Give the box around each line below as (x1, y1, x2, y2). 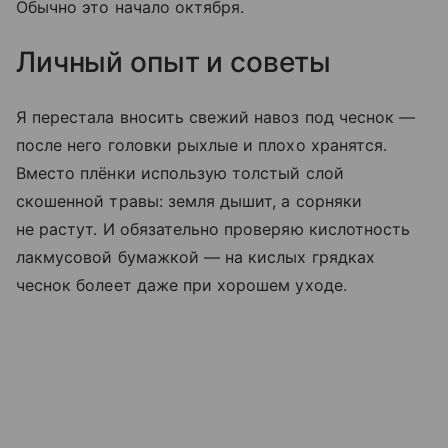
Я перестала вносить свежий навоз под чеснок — (16, 107, 416, 128)
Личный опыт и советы (16, 45, 332, 80)
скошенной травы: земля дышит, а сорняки (16, 191, 362, 212)
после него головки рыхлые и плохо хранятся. (16, 135, 388, 156)
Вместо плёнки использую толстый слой (16, 163, 344, 184)
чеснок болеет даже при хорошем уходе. (16, 275, 347, 296)
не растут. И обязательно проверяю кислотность (16, 219, 411, 240)
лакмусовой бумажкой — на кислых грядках (16, 247, 375, 268)
